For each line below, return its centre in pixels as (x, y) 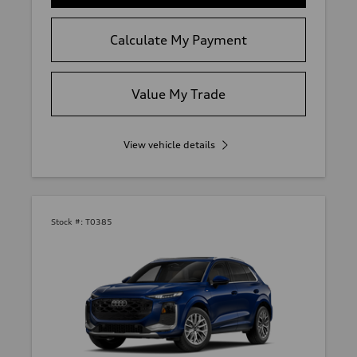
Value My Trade (178, 94)
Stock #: (67, 222)
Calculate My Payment (178, 40)
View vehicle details (169, 145)
